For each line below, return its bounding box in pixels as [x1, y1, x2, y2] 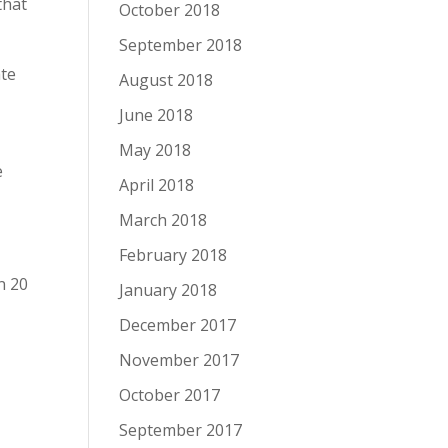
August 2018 [119, 69, 214, 91]
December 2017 [119, 314, 237, 336]
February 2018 [119, 244, 228, 266]
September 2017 [119, 419, 243, 441]
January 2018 [119, 279, 218, 301]
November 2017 [119, 349, 240, 371]
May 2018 [119, 139, 192, 161]
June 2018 [119, 104, 194, 126]
